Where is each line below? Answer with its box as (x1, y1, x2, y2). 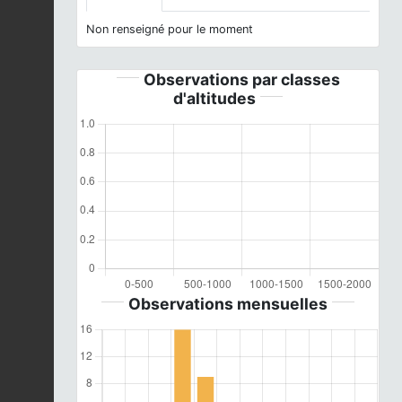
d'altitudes (173, 88, 256, 108)
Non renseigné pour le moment (86, 22, 253, 36)
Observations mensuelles (128, 293, 328, 313)
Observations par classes (143, 69, 340, 89)
